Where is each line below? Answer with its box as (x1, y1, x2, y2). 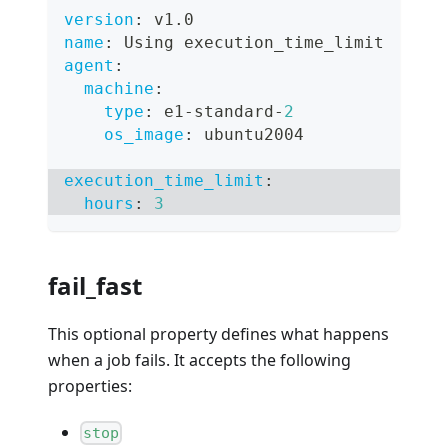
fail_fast (48, 268, 142, 302)
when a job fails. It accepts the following (48, 348, 351, 371)
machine (84, 78, 154, 98)
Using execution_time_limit (114, 32, 384, 52)
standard (194, 101, 274, 121)
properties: (48, 374, 132, 397)
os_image (104, 124, 184, 144)
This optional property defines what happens (48, 322, 389, 345)
